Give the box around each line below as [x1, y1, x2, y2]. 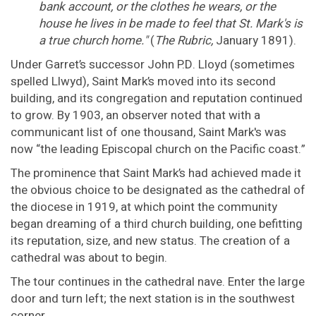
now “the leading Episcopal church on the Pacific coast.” [11, 140, 305, 159]
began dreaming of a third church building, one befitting [11, 215, 303, 233]
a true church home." [39, 32, 147, 50]
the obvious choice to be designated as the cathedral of [11, 181, 305, 200]
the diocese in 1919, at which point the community [11, 198, 277, 217]
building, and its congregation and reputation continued [11, 90, 303, 108]
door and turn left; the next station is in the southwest [11, 290, 295, 308]
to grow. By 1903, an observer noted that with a [11, 107, 260, 125]
